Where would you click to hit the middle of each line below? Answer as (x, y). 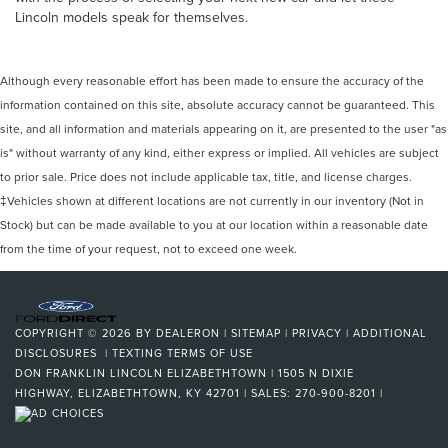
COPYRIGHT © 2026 (75, 332)
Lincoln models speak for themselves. (131, 17)
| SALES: (267, 392)
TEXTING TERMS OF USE (182, 352)
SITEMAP (256, 332)
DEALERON (188, 332)
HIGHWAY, (44, 392)
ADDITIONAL (390, 332)
